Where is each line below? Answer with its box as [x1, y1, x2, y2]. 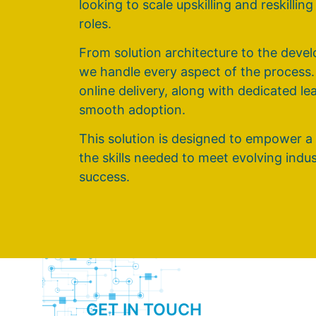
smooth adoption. [79, 102, 186, 117]
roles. [79, 16, 111, 31]
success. [79, 169, 130, 185]
